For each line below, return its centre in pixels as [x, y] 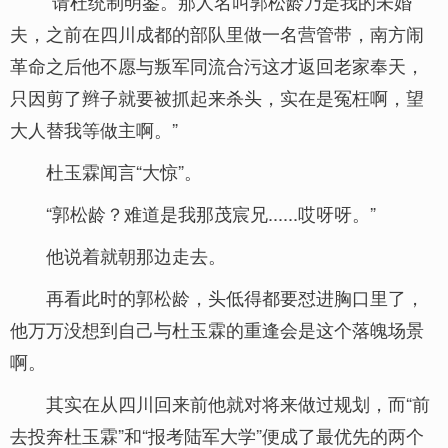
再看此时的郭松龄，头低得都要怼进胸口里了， [235, 297]
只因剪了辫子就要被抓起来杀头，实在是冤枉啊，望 [217, 97]
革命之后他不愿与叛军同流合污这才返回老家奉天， [217, 65]
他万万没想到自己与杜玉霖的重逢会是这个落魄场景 [217, 329]
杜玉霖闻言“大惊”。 [124, 171]
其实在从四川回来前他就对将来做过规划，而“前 [238, 403]
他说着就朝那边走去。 [136, 255]
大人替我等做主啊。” [94, 129]
